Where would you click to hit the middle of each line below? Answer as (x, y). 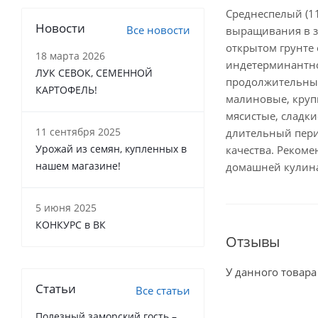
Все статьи (163, 290)
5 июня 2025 (66, 208)
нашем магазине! (78, 166)
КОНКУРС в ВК (71, 225)
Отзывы (253, 242)
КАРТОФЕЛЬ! (66, 90)
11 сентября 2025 (78, 132)
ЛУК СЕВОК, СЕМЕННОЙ (94, 73)
